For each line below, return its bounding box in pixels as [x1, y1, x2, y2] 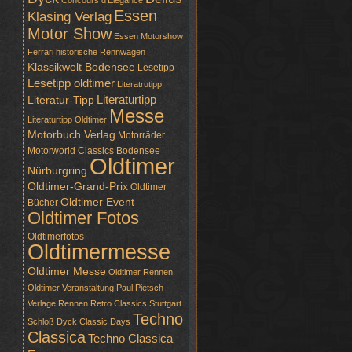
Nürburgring [27, 165, 87, 177]
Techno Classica [88, 332, 173, 345]
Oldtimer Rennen [108, 267, 173, 277]
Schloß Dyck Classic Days [27, 317, 130, 326]
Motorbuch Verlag [27, 129, 115, 141]
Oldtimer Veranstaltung [27, 283, 114, 292]
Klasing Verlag [27, 9, 112, 24]
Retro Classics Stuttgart [90, 299, 181, 308]
